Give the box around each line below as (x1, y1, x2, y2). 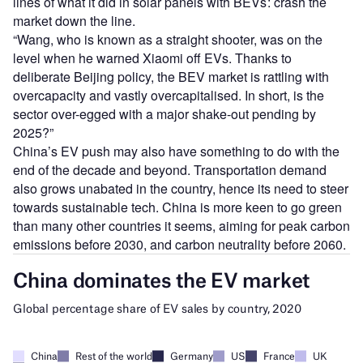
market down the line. (13, 11, 135, 31)
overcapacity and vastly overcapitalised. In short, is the (13, 86, 324, 105)
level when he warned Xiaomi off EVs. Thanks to (13, 49, 292, 68)
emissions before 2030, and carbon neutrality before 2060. (13, 235, 346, 254)
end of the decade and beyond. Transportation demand (13, 160, 327, 180)
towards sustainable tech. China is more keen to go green (13, 198, 342, 217)
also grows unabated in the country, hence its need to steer (13, 179, 348, 199)
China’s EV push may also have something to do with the (13, 142, 340, 161)
